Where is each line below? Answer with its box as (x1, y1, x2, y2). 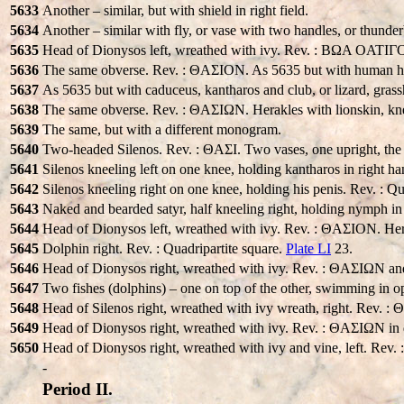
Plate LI (286, 240, 331, 256)
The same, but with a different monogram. (42, 121, 281, 137)
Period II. (42, 379, 113, 399)
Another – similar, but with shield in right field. (42, 2, 308, 18)
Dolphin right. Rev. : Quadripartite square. (42, 240, 286, 256)
